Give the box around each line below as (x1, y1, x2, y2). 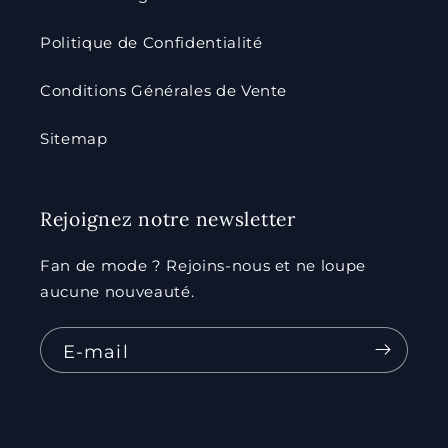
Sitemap (40, 128, 108, 148)
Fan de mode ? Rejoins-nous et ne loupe (40, 255, 367, 275)
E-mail (63, 340, 129, 362)
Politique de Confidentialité (40, 32, 263, 52)
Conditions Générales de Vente (40, 80, 288, 100)
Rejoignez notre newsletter (40, 206, 296, 231)
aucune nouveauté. (40, 281, 195, 301)
